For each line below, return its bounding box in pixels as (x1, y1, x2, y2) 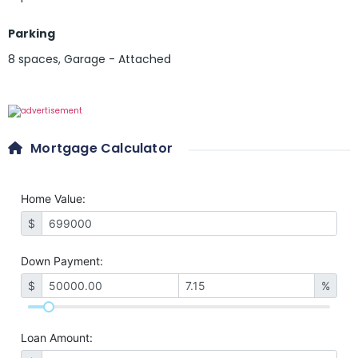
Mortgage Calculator (30, 139, 173, 158)
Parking (8, 26, 55, 42)
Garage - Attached (64, 51, 171, 68)
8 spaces (8, 51, 58, 68)
